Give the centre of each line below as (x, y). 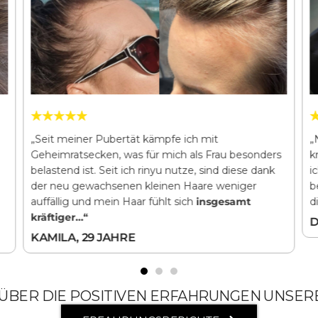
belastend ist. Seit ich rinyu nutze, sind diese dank (153, 170)
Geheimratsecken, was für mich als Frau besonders (156, 154)
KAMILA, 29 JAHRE (83, 237)
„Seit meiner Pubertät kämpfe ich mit (125, 139)
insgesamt (224, 201)
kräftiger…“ (60, 217)
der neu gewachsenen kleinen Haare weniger (144, 186)
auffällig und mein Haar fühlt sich (114, 201)
